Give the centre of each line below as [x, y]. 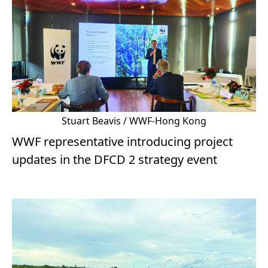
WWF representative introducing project [122, 142]
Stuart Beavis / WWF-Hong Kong [134, 121]
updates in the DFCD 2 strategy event [115, 160]
